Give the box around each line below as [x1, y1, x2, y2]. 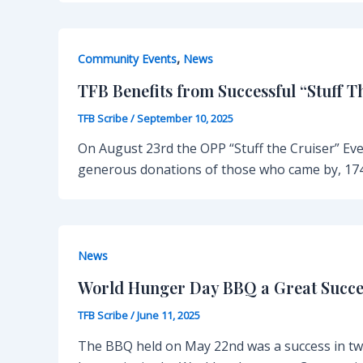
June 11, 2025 [137, 307, 200, 322]
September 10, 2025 [137, 110, 233, 126]
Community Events [78, 50, 177, 66]
